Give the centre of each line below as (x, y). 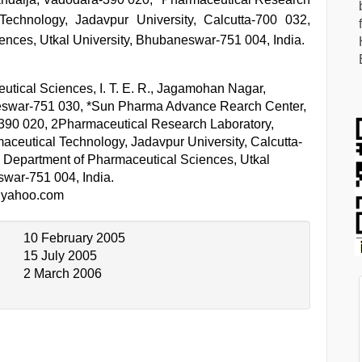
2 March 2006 (63, 274)
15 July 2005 (60, 256)
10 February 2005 (74, 238)
